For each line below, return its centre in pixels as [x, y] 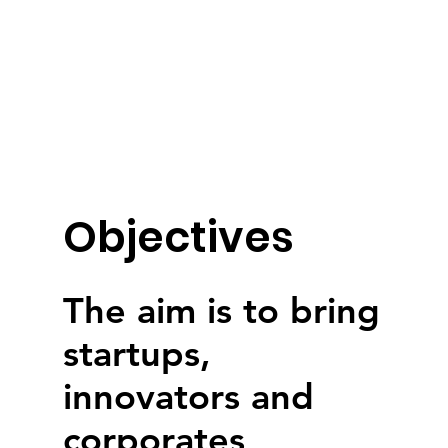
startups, [136, 353]
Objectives [178, 237]
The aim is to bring [221, 310]
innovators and [188, 396]
